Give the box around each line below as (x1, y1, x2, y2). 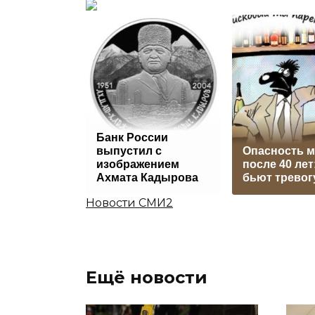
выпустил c (96, 145, 162, 157)
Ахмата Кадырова (96, 172, 198, 184)
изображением (96, 158, 179, 171)
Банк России (96, 131, 168, 144)
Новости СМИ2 (86, 196, 173, 210)
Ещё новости (86, 267, 207, 288)
